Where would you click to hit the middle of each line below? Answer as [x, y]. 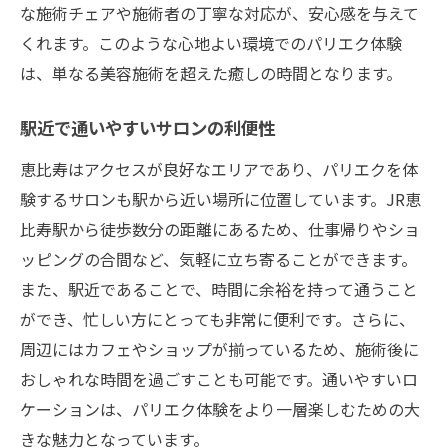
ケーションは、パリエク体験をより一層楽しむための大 [220, 408]
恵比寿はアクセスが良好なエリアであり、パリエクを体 [219, 168]
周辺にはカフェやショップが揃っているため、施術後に [219, 348]
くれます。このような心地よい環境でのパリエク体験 [211, 42]
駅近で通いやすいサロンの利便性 [147, 130]
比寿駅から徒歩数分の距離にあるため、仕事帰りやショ [220, 228]
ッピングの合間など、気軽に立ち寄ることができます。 [218, 258]
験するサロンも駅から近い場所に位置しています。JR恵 [220, 198]
